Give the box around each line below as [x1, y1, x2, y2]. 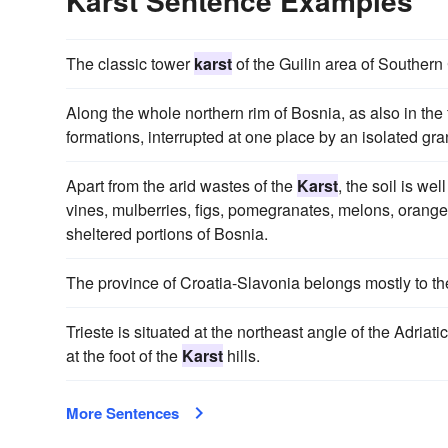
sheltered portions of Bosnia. [66, 221, 268, 245]
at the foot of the [66, 343, 182, 367]
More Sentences [66, 401, 179, 424]
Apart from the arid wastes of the [66, 173, 297, 197]
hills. [223, 343, 260, 367]
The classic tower [66, 51, 194, 75]
